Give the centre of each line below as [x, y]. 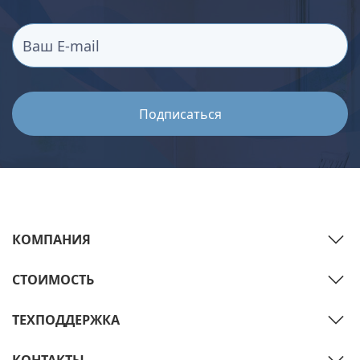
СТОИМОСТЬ [53, 280]
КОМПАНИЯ [51, 240]
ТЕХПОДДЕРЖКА [66, 320]
